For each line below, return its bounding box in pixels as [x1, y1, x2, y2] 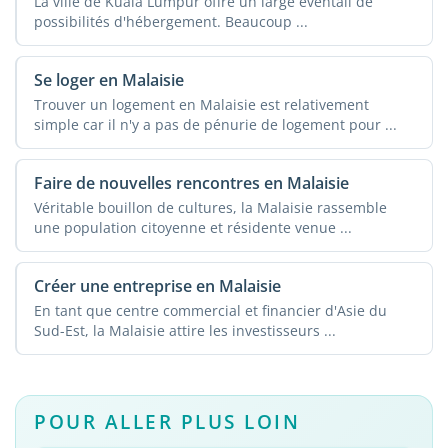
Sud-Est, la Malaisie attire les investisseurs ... [33, 320, 336, 340]
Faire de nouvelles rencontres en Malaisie [33, 172, 349, 195]
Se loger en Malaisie [33, 69, 184, 92]
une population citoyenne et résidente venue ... [33, 217, 352, 237]
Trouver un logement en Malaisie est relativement [33, 94, 369, 114]
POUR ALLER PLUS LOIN [34, 408, 301, 436]
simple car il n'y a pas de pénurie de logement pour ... [33, 114, 397, 134]
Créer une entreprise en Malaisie [33, 275, 281, 298]
